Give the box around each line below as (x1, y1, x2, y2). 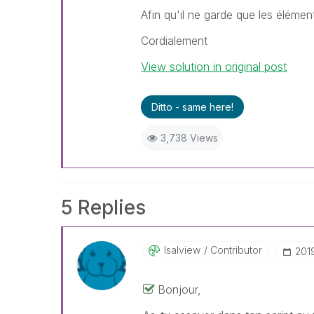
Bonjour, (157, 282, 201, 296)
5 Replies (61, 196, 146, 219)
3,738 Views (160, 132, 218, 144)
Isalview (163, 244, 200, 256)
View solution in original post (141, 60, 287, 74)
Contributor (207, 244, 262, 256)
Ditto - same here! (151, 101, 234, 113)
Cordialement (141, 34, 208, 48)
